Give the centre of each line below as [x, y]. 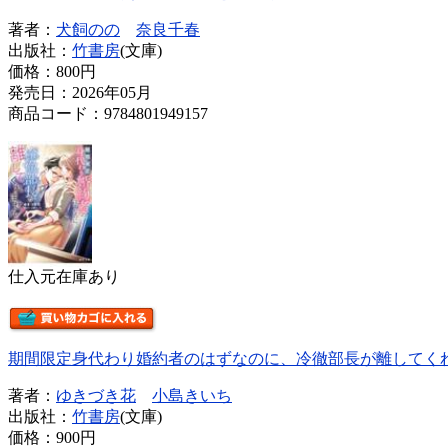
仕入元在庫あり [64, 276]
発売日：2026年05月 [80, 92]
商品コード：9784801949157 [108, 113]
